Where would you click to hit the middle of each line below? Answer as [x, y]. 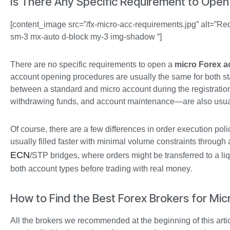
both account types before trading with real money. [101, 168]
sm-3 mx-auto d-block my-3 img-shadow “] [86, 36]
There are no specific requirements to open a [92, 64]
